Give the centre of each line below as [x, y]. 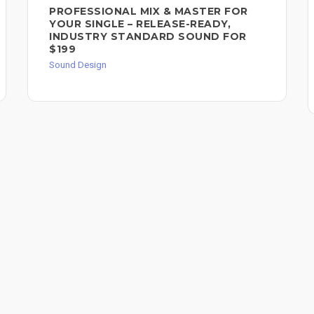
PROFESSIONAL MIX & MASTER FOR [149, 11]
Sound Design [78, 64]
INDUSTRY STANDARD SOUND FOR [148, 36]
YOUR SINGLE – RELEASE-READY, [140, 23]
